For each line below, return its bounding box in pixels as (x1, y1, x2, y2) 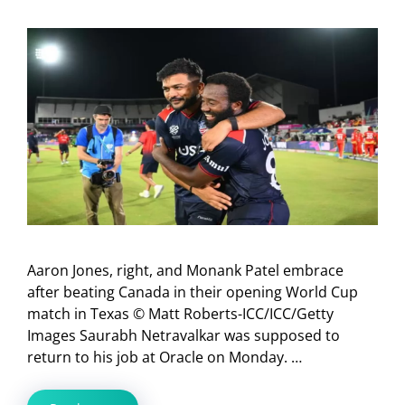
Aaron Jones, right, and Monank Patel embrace (27, 260, 344, 281)
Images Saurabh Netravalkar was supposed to (27, 325, 340, 346)
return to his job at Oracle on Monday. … (27, 347, 302, 368)
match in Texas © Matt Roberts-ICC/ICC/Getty (27, 304, 334, 325)
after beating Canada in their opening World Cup (27, 282, 358, 303)
